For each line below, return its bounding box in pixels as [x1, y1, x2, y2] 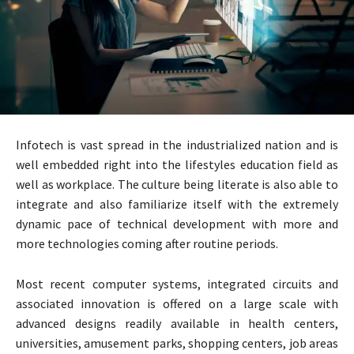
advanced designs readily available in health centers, [16, 315, 338, 332]
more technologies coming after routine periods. [16, 235, 278, 252]
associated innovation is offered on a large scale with [16, 296, 338, 312]
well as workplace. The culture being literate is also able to [16, 176, 338, 193]
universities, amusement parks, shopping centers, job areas [16, 335, 338, 352]
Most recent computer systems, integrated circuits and [16, 276, 338, 292]
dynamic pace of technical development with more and [16, 216, 338, 232]
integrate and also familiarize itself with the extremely [16, 196, 338, 213]
